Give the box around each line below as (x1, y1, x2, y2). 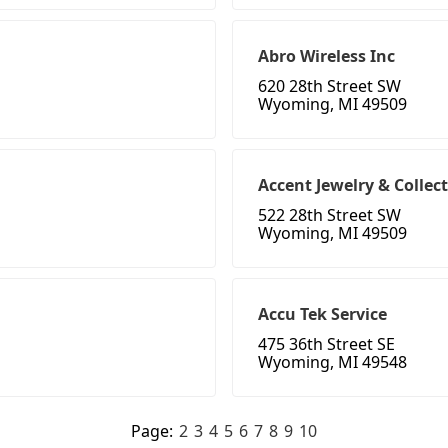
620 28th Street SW (258, 75, 401, 98)
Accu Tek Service (258, 303, 387, 326)
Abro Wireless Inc (258, 45, 395, 68)
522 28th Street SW (258, 204, 401, 227)
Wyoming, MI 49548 (258, 351, 407, 374)
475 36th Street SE (258, 333, 395, 356)
